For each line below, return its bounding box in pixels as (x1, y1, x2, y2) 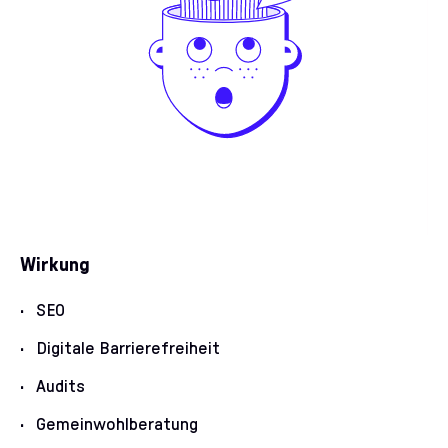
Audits (36, 378, 85, 396)
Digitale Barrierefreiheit (36, 340, 220, 358)
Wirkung (20, 255, 90, 275)
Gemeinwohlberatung (36, 416, 198, 434)
